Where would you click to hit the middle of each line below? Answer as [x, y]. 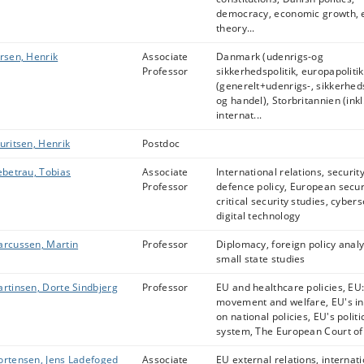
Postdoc [161, 143]
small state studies [261, 259]
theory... [236, 28]
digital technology [258, 216]
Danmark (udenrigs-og [270, 56]
